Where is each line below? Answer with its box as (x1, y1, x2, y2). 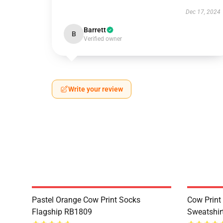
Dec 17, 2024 (185, 8, 221, 15)
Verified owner (84, 35, 122, 42)
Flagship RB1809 (32, 207, 92, 217)
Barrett (84, 26, 106, 34)
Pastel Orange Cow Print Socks (32, 195, 140, 205)
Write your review (68, 85, 123, 93)
